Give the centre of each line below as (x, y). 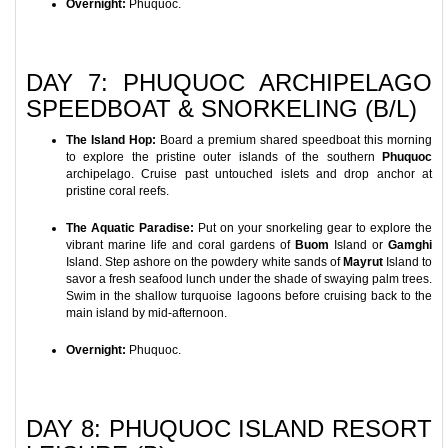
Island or (358, 245)
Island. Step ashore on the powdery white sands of (204, 262)
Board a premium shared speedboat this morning (294, 140)
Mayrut (362, 262)
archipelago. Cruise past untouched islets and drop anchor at (249, 174)
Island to (407, 262)
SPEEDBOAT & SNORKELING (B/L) (221, 108)
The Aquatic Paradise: (130, 228)
